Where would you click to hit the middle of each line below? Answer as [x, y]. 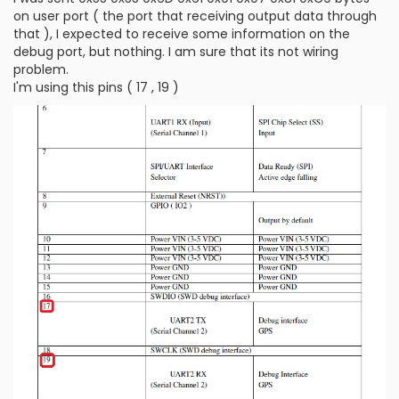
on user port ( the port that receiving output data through [195, 16]
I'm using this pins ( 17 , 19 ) [96, 87]
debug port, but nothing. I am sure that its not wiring [176, 52]
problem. [41, 69]
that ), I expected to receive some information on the [182, 34]
